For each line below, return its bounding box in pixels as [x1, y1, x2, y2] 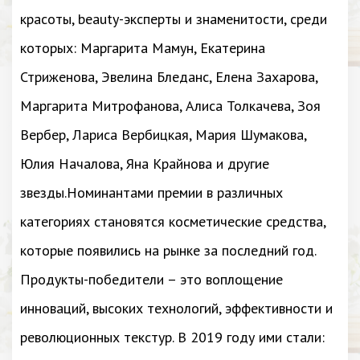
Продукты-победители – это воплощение [20, 270, 283, 288]
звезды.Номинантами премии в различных [20, 183, 283, 202]
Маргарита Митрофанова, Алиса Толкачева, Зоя [20, 96, 321, 115]
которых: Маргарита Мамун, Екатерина [20, 39, 265, 57]
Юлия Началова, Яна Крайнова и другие [20, 154, 269, 173]
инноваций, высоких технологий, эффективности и [20, 299, 333, 317]
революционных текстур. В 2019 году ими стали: [20, 328, 325, 346]
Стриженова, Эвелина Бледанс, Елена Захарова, [20, 67, 317, 86]
